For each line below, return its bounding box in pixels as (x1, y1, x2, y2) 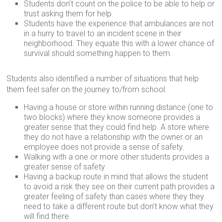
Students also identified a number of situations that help (6, 74, 199, 83)
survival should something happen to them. (24, 49, 172, 58)
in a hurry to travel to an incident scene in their (24, 29, 182, 38)
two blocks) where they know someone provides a (24, 112, 201, 122)
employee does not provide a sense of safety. (24, 142, 185, 152)
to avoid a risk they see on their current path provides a (24, 182, 215, 191)
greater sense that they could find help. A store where (24, 122, 210, 132)
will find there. (24, 212, 71, 221)
